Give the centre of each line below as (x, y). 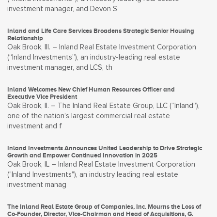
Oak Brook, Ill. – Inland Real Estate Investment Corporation (102, 47)
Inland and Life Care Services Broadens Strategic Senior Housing (101, 31)
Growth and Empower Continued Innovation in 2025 (82, 155)
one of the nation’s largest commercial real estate (89, 116)
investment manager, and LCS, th (60, 68)
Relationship (25, 38)
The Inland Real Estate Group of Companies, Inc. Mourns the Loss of (104, 207)
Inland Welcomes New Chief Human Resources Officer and (91, 89)
